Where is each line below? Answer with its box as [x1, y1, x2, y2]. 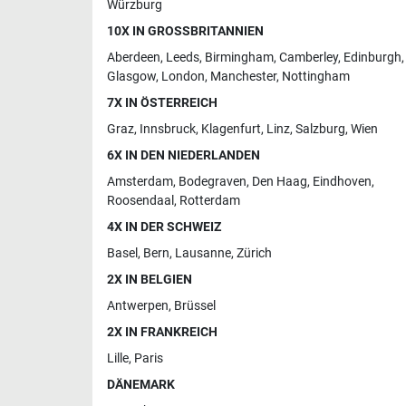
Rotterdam [179, 192, 240, 208]
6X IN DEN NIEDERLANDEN [107, 147, 260, 163]
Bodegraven [179, 173, 246, 189]
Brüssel [174, 297, 216, 314]
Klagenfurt [201, 121, 261, 137]
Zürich [237, 245, 272, 261]
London [161, 68, 205, 84]
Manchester [210, 68, 276, 84]
